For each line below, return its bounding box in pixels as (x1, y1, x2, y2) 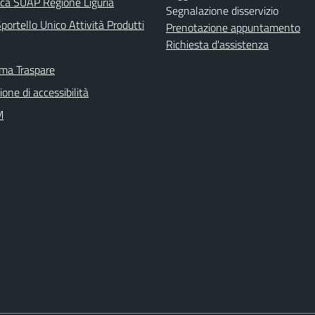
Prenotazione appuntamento (166, 19, 300, 36)
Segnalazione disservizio (166, 2, 278, 19)
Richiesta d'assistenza (166, 36, 269, 53)
